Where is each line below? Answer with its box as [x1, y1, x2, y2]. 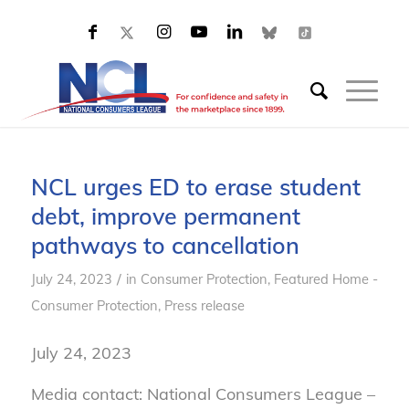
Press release [163, 297, 245, 314]
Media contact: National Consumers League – [30, 383, 375, 404]
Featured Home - [273, 270, 378, 288]
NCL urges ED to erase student [30, 173, 361, 201]
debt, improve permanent [30, 202, 300, 230]
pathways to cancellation [30, 231, 299, 259]
